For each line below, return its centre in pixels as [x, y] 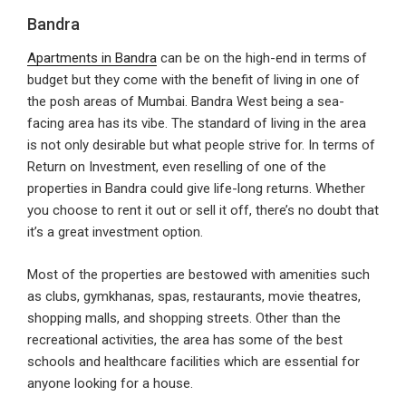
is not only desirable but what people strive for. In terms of [201, 145]
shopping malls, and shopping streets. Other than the [184, 318]
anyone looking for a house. [110, 383]
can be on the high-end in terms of [262, 58]
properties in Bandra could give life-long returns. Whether [196, 189]
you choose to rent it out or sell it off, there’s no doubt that [203, 211]
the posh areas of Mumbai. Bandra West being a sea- [186, 102]
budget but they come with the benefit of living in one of [193, 80]
